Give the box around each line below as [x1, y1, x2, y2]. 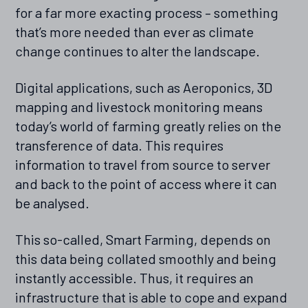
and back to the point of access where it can [15, 175, 278, 192]
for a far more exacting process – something [15, 4, 279, 21]
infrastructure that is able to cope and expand [15, 289, 288, 306]
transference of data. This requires [15, 137, 224, 154]
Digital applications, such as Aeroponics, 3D [15, 79, 273, 96]
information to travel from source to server [15, 156, 271, 173]
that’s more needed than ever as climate [15, 23, 254, 41]
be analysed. [15, 195, 90, 212]
